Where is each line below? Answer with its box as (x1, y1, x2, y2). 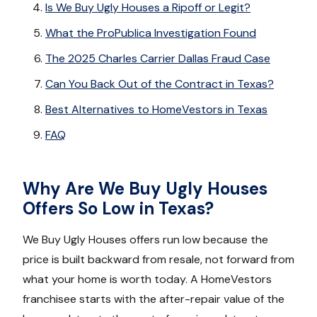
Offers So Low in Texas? (23, 197, 214, 219)
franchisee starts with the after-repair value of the (23, 291, 284, 306)
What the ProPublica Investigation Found (45, 25, 256, 40)
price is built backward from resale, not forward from (23, 251, 294, 267)
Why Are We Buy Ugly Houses (23, 177, 267, 200)
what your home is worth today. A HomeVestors (23, 271, 272, 287)
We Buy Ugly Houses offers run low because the (23, 231, 268, 247)
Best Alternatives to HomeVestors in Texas (45, 101, 267, 117)
